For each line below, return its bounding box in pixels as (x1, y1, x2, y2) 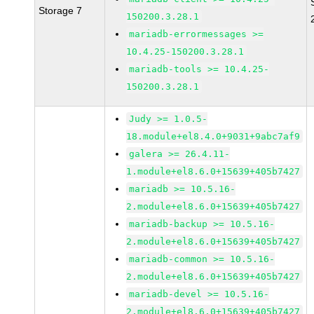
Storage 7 (39, 5, 83, 16)
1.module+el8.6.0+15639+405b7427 (126, 166, 301, 177)
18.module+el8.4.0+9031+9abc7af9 (126, 131, 301, 142)
